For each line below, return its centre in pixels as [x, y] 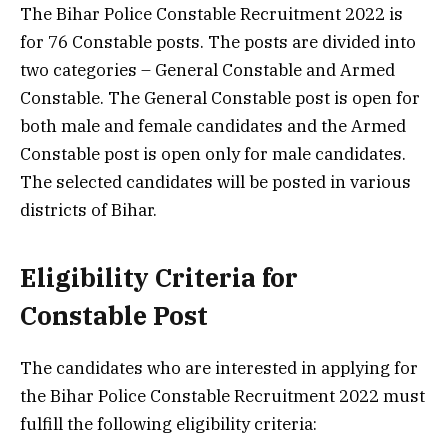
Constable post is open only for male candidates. [213, 154]
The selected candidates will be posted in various [215, 182]
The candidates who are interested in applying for [219, 367]
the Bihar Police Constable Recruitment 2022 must [222, 395]
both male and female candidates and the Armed [213, 126]
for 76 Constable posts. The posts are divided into [218, 42]
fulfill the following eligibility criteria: [168, 423]
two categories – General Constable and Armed [207, 70]
